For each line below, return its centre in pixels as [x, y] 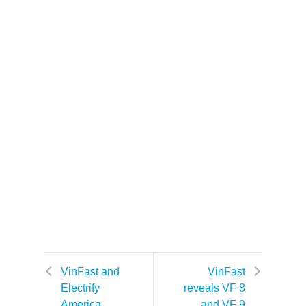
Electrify [80, 288]
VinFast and [90, 271]
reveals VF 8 [214, 288]
